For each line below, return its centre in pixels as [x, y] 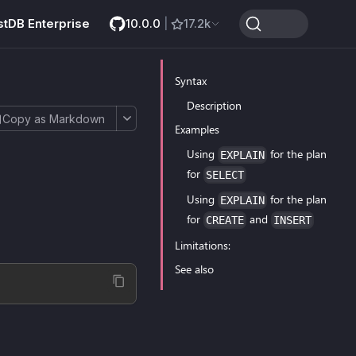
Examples [197, 129]
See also [194, 269]
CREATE [225, 220]
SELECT [225, 174]
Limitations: [203, 245]
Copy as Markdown [54, 118]
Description [214, 105]
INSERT [292, 220]
